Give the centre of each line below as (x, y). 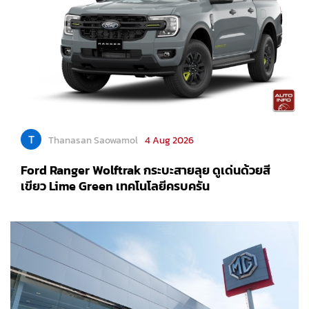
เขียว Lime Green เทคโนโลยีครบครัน (115, 186)
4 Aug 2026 (169, 141)
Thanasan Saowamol (93, 141)
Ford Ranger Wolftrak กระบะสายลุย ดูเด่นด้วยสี (146, 170)
